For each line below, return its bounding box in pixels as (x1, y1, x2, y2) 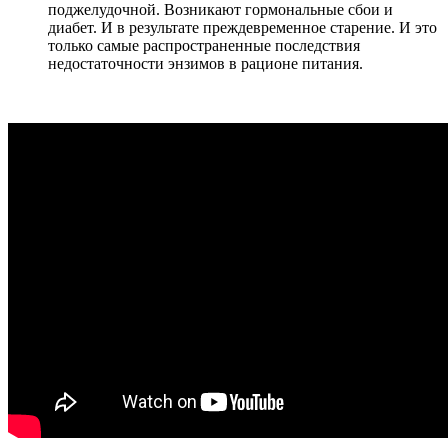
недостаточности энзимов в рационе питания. (48, 55, 363, 73)
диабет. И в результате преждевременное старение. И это (48, 19, 437, 37)
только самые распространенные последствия (48, 37, 360, 55)
